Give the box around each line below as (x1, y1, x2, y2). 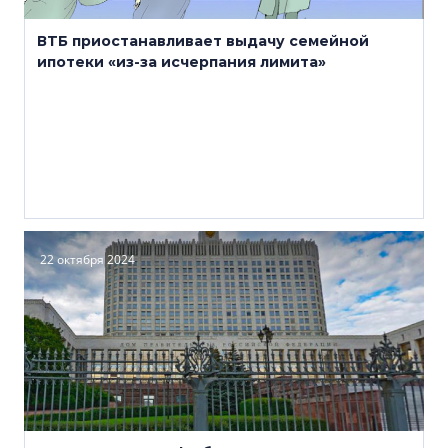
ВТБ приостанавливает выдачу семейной (37, 32, 369, 50)
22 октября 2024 (40, 251, 135, 268)
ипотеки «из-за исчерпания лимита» (37, 53, 326, 71)
